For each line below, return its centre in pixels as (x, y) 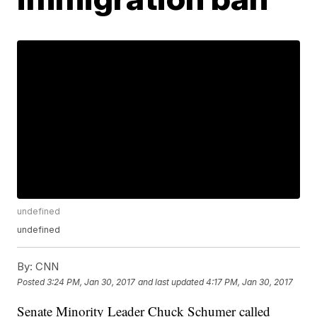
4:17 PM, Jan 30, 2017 (250, 282)
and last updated (171, 282)
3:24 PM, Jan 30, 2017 (91, 282)
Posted (32, 282)
